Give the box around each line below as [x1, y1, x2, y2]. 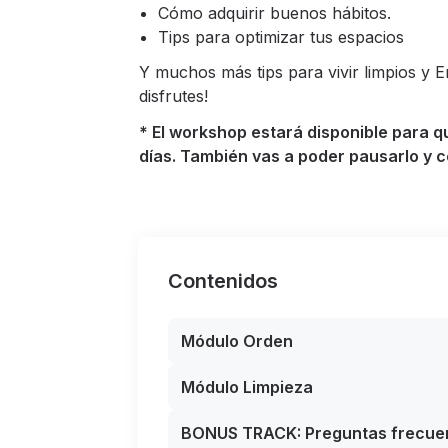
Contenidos [168, 269, 278, 293]
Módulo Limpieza [181, 377, 313, 397]
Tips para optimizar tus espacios [158, 27, 404, 47]
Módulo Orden [181, 331, 293, 351]
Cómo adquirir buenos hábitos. [158, 3, 391, 23]
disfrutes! [139, 86, 208, 106]
